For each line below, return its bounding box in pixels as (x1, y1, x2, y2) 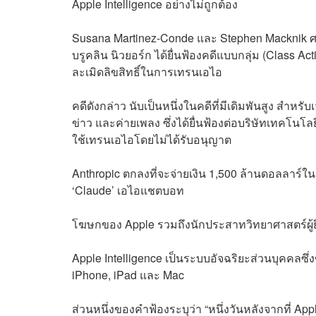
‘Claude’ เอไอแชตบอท (72, 181, 184, 198)
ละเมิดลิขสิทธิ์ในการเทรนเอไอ (72, 63, 222, 80)
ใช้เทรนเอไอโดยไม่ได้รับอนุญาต (72, 130, 231, 147)
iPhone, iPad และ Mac (72, 266, 184, 283)
